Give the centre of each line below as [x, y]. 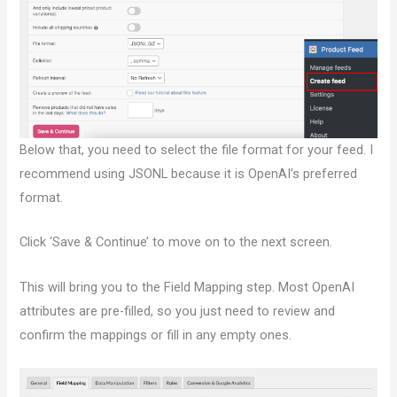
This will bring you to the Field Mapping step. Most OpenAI [187, 287]
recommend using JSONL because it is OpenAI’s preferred [189, 173]
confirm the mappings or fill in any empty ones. [156, 335]
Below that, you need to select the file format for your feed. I [197, 149]
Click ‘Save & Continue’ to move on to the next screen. [176, 242]
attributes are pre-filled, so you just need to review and [178, 311]
